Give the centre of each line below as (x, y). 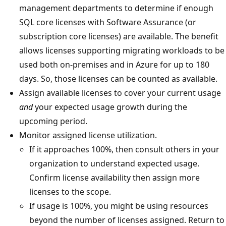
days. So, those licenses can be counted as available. (118, 79)
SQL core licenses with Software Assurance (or (108, 22)
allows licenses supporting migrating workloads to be (122, 51)
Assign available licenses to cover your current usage (120, 93)
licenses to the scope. (70, 192)
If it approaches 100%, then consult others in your (124, 150)
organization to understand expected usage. (114, 164)
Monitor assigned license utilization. (88, 135)
